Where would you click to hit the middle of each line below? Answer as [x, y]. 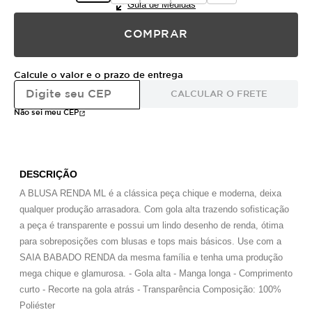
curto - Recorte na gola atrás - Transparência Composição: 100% [150, 289]
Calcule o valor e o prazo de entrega [99, 76]
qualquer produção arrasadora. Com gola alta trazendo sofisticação [154, 209]
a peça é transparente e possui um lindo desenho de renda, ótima [151, 225]
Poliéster [37, 305]
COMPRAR [156, 34]
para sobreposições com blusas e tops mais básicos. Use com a [150, 241]
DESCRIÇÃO [48, 174]
